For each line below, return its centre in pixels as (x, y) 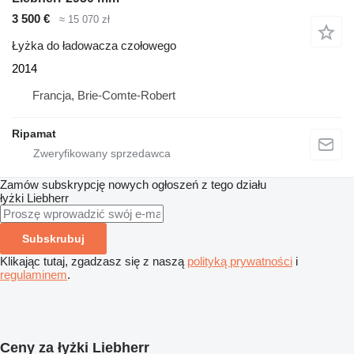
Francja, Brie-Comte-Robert (104, 96)
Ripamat (34, 134)
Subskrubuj (53, 239)
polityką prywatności (240, 262)
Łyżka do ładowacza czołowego (94, 46)
